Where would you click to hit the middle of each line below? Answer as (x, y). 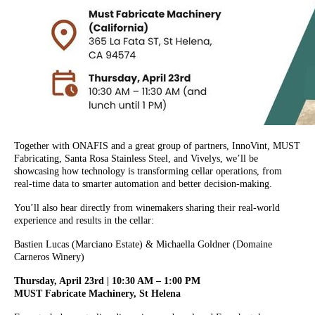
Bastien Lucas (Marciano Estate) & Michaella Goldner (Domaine (143, 245)
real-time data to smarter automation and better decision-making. (143, 184)
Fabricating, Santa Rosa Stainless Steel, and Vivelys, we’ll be (136, 159)
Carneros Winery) (49, 257)
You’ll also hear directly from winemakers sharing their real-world (147, 208)
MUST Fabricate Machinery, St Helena (97, 294)
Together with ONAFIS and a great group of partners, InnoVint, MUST (157, 146)
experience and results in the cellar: (84, 221)
